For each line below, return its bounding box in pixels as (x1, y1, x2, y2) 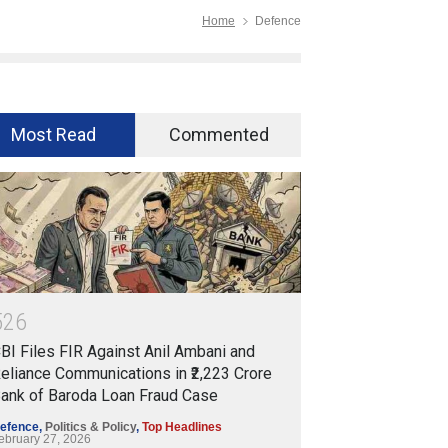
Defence (255, 14, 301, 28)
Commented (168, 124, 269, 145)
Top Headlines (142, 420, 222, 435)
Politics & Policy (45, 420, 136, 435)
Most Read (10, 124, 96, 145)
